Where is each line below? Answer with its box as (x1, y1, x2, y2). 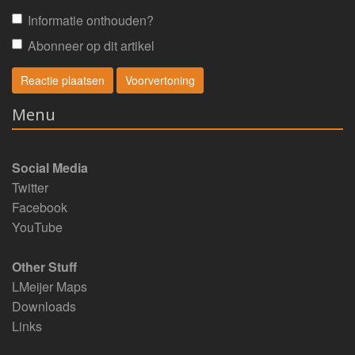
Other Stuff (12, 258, 77, 277)
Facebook (12, 198, 67, 217)
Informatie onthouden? (28, 10, 154, 29)
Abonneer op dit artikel (28, 36, 155, 55)
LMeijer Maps (12, 277, 87, 296)
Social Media (12, 158, 88, 177)
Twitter (12, 178, 48, 197)
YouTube (12, 218, 63, 237)
